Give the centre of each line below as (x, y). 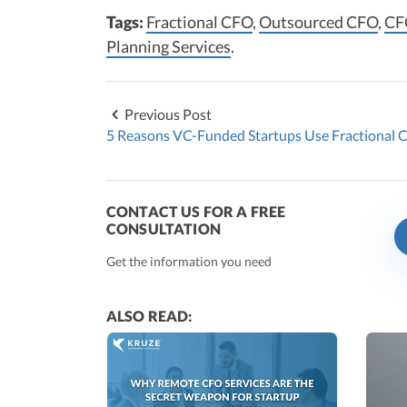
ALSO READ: (149, 315)
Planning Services (169, 46)
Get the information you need (189, 261)
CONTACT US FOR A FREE (196, 211)
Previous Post (168, 114)
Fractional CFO (199, 21)
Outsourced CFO (318, 21)
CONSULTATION (164, 228)
